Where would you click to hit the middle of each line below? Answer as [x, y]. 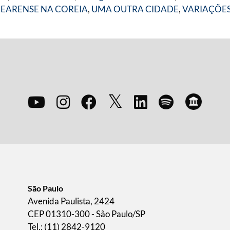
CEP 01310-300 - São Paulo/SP [87, 214]
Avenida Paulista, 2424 [71, 201]
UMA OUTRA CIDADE [135, 9]
